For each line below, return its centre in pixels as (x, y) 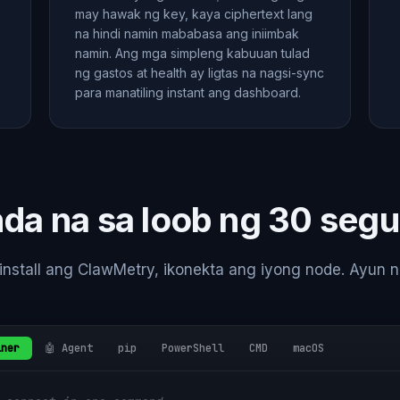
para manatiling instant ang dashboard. (188, 92)
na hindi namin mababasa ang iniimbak (187, 33)
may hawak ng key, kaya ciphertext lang (194, 14)
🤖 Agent (69, 348)
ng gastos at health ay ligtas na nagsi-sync (200, 73)
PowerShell (193, 348)
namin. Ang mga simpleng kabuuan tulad (193, 53)
